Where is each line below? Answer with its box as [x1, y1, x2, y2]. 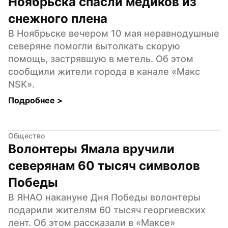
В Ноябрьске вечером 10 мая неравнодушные [8, 27, 219, 39]
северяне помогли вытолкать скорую [8, 40, 180, 51]
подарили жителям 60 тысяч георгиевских [8, 204, 206, 215]
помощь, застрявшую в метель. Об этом [8, 53, 193, 64]
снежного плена [8, 11, 107, 26]
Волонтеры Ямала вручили [8, 141, 175, 156]
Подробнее [8, 95, 57, 105]
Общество [8, 131, 45, 140]
